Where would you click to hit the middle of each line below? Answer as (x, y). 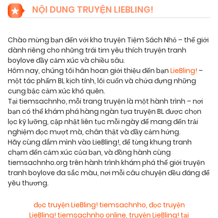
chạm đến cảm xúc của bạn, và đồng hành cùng (89, 153)
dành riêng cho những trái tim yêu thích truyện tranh (97, 50)
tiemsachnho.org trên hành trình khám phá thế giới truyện (106, 163)
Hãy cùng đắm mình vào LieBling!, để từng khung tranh (100, 142)
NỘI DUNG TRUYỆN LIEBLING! (92, 10)
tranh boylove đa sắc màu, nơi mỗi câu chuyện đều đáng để (109, 173)
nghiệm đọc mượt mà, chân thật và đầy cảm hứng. (94, 132)
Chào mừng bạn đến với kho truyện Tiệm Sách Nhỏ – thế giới (108, 40)
